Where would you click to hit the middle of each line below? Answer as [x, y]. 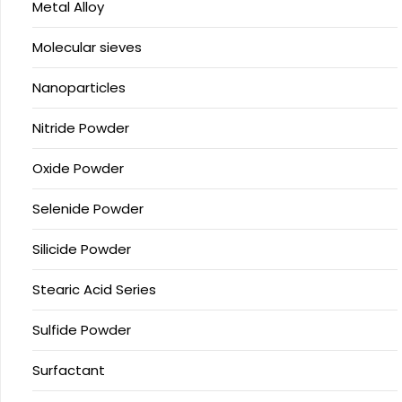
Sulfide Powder [82, 330]
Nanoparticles [79, 87]
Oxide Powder [78, 168]
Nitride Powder [81, 128]
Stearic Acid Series [94, 289]
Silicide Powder [82, 249]
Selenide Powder [88, 209]
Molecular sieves [87, 47]
